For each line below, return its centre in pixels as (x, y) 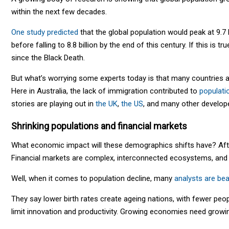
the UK (107, 104)
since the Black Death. (48, 58)
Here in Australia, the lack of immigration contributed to (105, 91)
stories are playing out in (53, 104)
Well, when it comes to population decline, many (93, 178)
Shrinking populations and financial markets (99, 126)
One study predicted (45, 32)
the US (132, 104)
